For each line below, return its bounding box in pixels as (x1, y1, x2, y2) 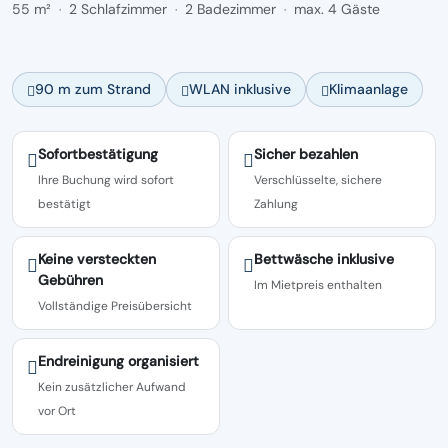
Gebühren (38, 271, 103, 289)
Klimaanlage (329, 80, 408, 98)
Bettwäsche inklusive (254, 250, 394, 268)
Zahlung (254, 196, 298, 212)
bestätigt (38, 196, 91, 212)
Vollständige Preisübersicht (38, 298, 192, 314)
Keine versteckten (38, 250, 156, 268)
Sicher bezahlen (254, 145, 358, 163)
